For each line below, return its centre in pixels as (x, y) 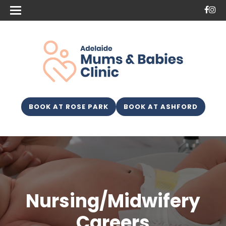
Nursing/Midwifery (113, 201)
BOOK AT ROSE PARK (68, 106)
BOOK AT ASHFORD (160, 106)
